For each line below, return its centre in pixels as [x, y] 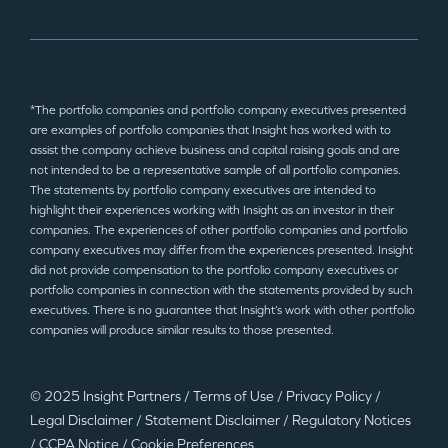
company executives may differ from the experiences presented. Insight [221, 250]
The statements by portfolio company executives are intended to [203, 190]
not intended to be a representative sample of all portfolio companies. [215, 170]
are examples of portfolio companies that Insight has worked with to [210, 130]
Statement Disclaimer [214, 420]
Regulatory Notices [351, 420]
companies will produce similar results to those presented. [182, 330]
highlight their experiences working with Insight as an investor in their [212, 210]
